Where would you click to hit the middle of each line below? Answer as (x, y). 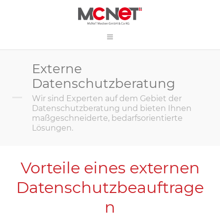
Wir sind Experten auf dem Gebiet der (107, 98)
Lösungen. (53, 128)
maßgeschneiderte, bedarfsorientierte (107, 118)
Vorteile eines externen (110, 168)
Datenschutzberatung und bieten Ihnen (112, 108)
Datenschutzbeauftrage (110, 187)
